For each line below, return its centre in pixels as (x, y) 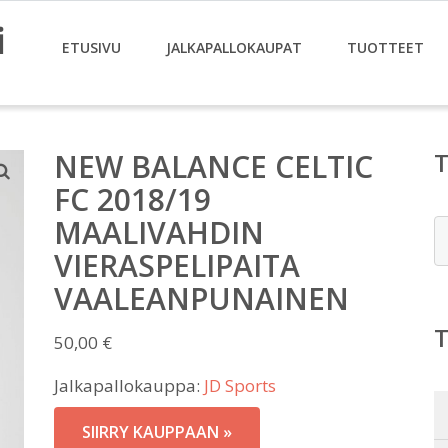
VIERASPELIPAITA (177, 265)
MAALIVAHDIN (159, 232)
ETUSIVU (91, 47)
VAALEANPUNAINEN (201, 298)
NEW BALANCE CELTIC (213, 166)
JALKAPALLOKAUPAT (234, 47)
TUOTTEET (385, 47)
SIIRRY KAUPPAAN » (157, 432)
